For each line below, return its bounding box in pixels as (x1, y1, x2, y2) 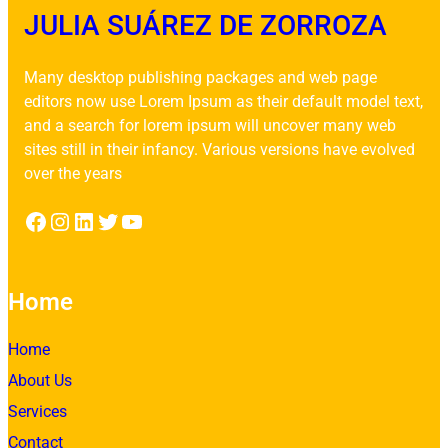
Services (8, 402, 67, 422)
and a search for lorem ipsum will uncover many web (24, 116, 396, 136)
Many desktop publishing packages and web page (24, 68, 377, 88)
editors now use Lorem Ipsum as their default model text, (24, 92, 423, 112)
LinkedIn (71, 206, 84, 235)
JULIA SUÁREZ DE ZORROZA (24, 9, 387, 43)
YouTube (119, 206, 132, 235)
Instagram (47, 206, 68, 235)
